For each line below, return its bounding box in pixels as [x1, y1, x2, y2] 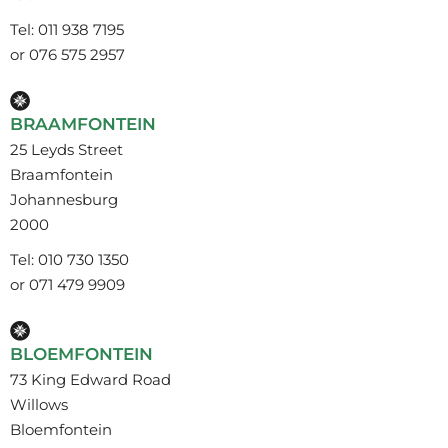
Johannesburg [10, 189, 118, 209]
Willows [10, 394, 68, 414]
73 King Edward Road [10, 369, 171, 389]
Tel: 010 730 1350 [10, 249, 129, 269]
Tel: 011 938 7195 [10, 19, 124, 39]
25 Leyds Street [10, 139, 123, 159]
